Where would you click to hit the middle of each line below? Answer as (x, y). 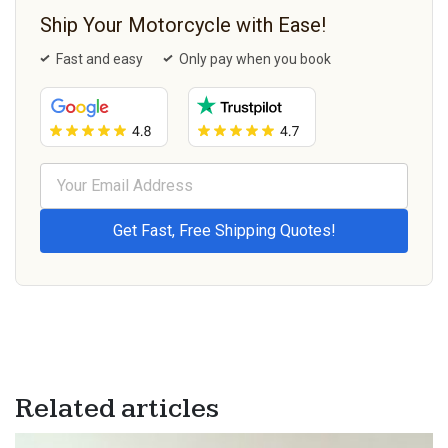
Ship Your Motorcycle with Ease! (183, 25)
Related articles (117, 409)
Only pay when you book (255, 59)
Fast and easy (99, 59)
